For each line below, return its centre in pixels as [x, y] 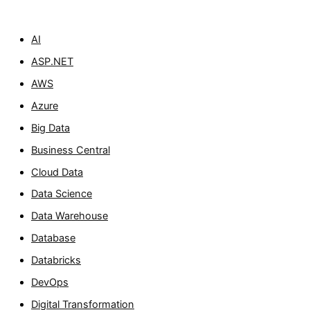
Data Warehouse [70, 216]
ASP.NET [53, 61]
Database [54, 238]
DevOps [50, 283]
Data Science [62, 194]
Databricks [56, 261]
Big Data [51, 128]
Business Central [71, 150]
